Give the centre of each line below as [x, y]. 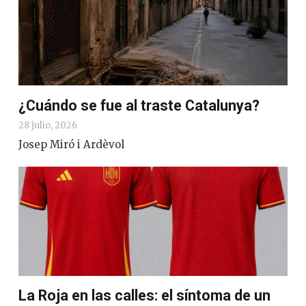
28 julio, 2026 [48, 125]
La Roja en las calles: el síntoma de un [144, 295]
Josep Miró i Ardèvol [71, 144]
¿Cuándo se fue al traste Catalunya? [139, 105]
